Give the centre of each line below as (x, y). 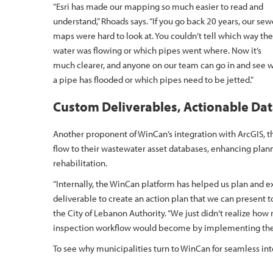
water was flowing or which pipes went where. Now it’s (157, 50)
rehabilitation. (81, 163)
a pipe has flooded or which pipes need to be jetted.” (153, 80)
